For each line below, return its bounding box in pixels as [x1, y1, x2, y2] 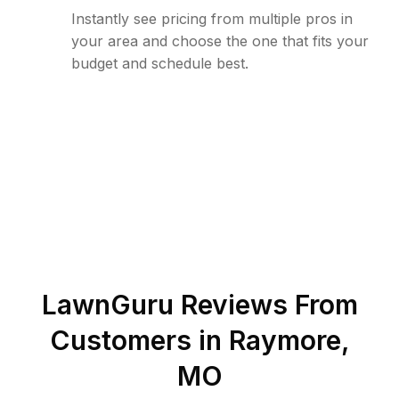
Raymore [228, 324, 341, 356]
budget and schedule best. [71, 54, 248, 72]
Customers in [49, 324, 229, 356]
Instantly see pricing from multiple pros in [71, 10, 353, 28]
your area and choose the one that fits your [71, 32, 369, 50]
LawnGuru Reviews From [41, 289, 358, 321]
